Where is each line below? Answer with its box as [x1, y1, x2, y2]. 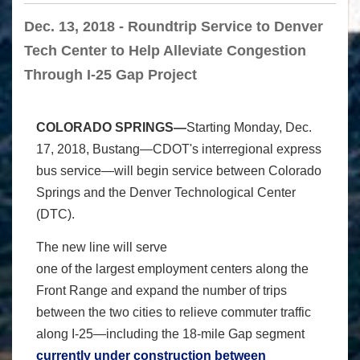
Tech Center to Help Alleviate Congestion [24, 43, 306, 59]
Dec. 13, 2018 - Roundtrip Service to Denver [24, 18, 323, 35]
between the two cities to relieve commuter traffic [36, 305, 311, 319]
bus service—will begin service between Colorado [36, 164, 321, 178]
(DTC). [36, 207, 75, 222]
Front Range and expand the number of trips [36, 283, 287, 297]
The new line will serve [36, 239, 167, 254]
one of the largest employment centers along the [36, 261, 309, 276]
